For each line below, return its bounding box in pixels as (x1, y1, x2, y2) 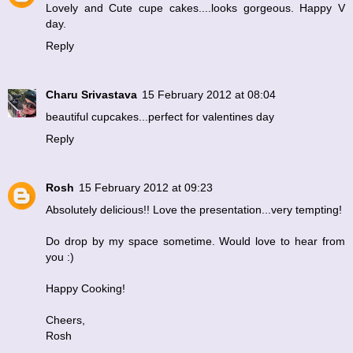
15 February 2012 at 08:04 (142, 88, 276, 102)
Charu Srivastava (46, 88, 137, 102)
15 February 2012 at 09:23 (79, 181, 213, 195)
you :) (46, 251, 74, 264)
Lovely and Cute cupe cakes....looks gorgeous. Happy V (46, 2, 345, 15)
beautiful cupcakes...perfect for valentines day (46, 110, 274, 124)
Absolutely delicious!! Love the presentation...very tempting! (46, 203, 342, 217)
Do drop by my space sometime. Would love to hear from (46, 235, 345, 248)
